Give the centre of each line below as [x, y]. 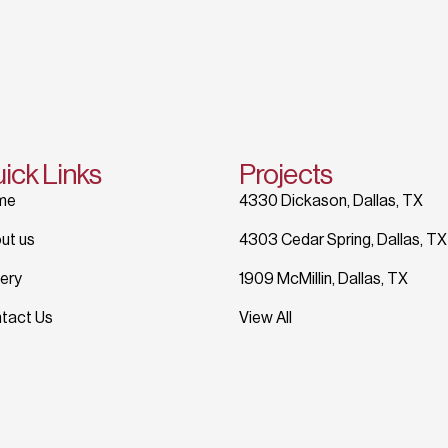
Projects [285, 174]
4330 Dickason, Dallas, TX [331, 200]
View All [265, 317]
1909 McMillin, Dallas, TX [323, 278]
